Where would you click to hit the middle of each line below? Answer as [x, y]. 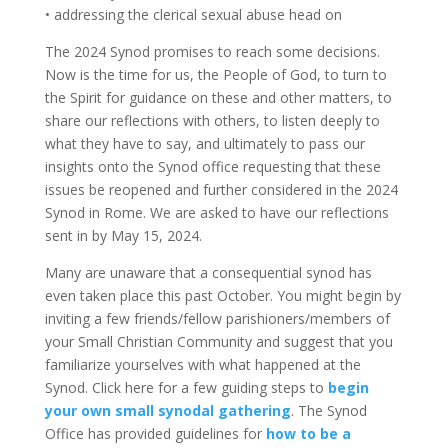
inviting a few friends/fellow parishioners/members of [217, 318]
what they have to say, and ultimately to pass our [204, 143]
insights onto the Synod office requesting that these [212, 166]
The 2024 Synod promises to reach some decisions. [212, 51]
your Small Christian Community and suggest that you [218, 341]
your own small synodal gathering [167, 410]
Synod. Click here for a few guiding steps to [186, 387]
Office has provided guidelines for [155, 433]
